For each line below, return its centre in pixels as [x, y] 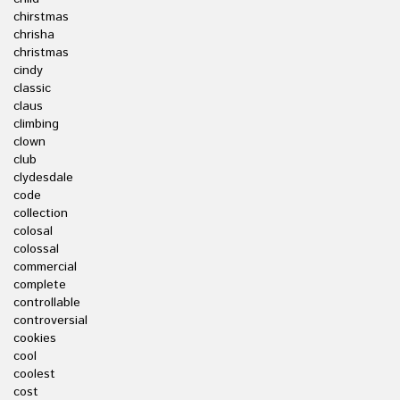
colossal [36, 249]
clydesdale [43, 178]
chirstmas [41, 17]
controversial [50, 321]
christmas [41, 53]
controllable [47, 303]
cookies [35, 338]
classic [32, 88]
